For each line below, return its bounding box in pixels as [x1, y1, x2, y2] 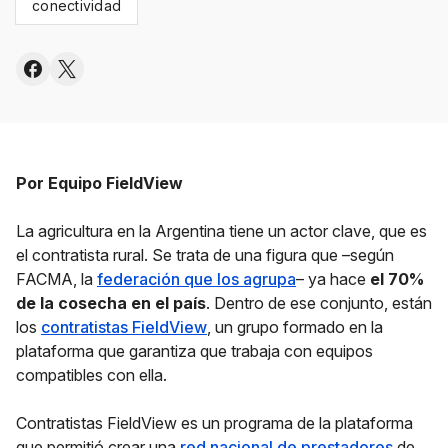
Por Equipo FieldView [16, 173, 183, 193]
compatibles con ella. [16, 365, 167, 385]
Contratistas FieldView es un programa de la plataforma [16, 413, 413, 433]
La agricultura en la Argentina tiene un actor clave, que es [16, 221, 427, 241]
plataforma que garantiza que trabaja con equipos [16, 341, 373, 361]
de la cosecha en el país [16, 293, 206, 313]
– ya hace [296, 269, 370, 289]
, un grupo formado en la [207, 317, 383, 337]
